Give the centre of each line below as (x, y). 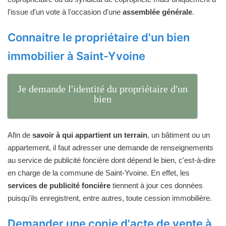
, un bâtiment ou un (179, 135)
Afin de (20, 135)
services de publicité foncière (59, 186)
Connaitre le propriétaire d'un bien (99, 37)
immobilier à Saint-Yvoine (76, 56)
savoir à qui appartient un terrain (90, 135)
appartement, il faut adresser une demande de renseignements (110, 148)
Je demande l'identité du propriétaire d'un (102, 89)
